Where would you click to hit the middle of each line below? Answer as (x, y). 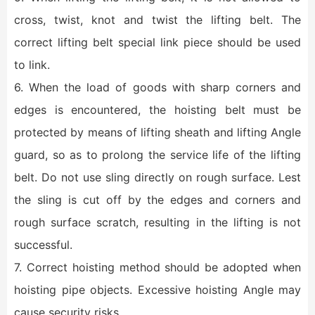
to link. (32, 65)
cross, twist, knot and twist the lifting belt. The (157, 20)
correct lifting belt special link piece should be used (157, 42)
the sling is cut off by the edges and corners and (157, 200)
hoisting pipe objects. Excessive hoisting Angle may (157, 290)
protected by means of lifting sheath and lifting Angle (157, 132)
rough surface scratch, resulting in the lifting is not (157, 222)
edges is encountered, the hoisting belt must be (157, 110)
